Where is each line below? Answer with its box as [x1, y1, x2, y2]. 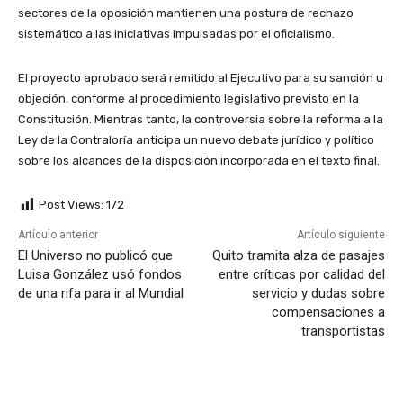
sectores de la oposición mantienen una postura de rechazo [18, 6, 354, 21]
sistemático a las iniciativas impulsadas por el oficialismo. [18, 27, 335, 41]
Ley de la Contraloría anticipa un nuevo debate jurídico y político [18, 133, 374, 148]
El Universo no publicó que [18, 247, 173, 264]
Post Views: [39, 198, 103, 212]
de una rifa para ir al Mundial [18, 285, 184, 302]
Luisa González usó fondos [18, 266, 182, 283]
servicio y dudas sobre [251, 285, 385, 302]
